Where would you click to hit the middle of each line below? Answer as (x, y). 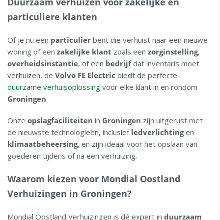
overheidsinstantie (43, 64)
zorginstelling (173, 52)
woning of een (32, 52)
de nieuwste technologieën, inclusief (69, 132)
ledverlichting (157, 132)
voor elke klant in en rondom (149, 87)
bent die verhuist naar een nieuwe (149, 40)
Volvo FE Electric (85, 75)
